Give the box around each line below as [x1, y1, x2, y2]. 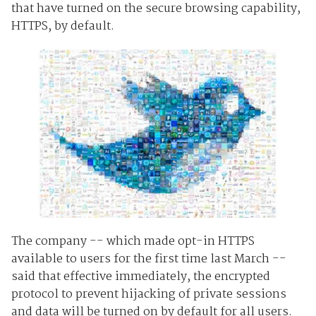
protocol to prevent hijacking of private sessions [11, 284, 286, 304]
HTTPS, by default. [11, 16, 114, 36]
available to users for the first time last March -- [11, 249, 286, 269]
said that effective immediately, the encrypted [11, 267, 270, 286]
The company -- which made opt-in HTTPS [11, 231, 255, 251]
